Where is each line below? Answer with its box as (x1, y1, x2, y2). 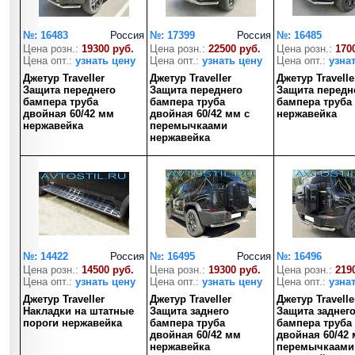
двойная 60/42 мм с (150, 108, 250, 120)
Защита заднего (150, 305, 229, 317)
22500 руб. (208, 43, 261, 55)
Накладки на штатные (23, 305, 134, 317)
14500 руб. (82, 264, 134, 276)
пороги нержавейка (23, 317, 122, 329)
